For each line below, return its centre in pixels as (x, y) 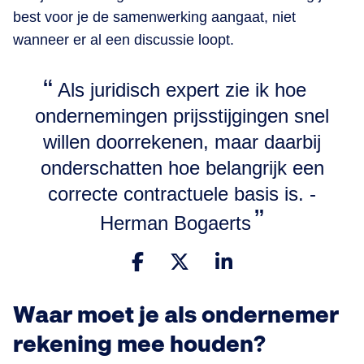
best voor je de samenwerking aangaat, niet (154, 17)
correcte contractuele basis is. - (182, 193)
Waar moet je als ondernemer (176, 315)
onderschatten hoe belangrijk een (182, 167)
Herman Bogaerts (175, 223)
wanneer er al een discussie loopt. (123, 39)
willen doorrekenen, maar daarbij (182, 141)
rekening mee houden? (139, 344)
